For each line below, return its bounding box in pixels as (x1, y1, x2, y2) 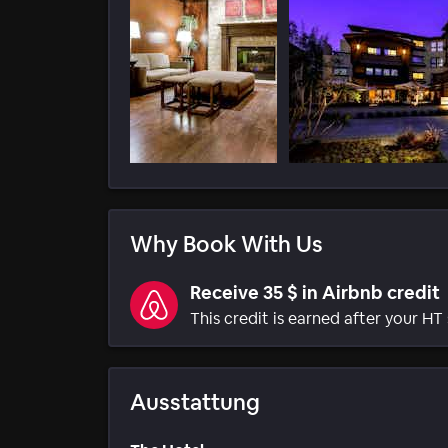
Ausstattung (130, 388, 260, 417)
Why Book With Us (130, 230, 323, 259)
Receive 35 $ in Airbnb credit (190, 281, 440, 305)
